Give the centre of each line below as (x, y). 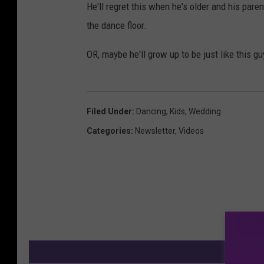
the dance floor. (117, 26)
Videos (191, 131)
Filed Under (109, 112)
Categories (109, 131)
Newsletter (155, 131)
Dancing (151, 112)
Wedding (205, 112)
